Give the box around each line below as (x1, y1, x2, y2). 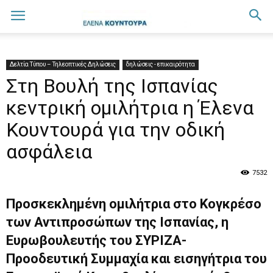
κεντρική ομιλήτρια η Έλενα (6, 96, 253, 119)
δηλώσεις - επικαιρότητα (126, 61, 195, 68)
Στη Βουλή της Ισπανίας (6, 74, 218, 97)
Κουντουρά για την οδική (6, 118, 225, 141)
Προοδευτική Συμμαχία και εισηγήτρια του (6, 251, 267, 266)
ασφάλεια (6, 140, 92, 163)
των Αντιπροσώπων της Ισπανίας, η (6, 214, 229, 230)
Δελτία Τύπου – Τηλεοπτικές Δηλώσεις (10, 61, 116, 68)
